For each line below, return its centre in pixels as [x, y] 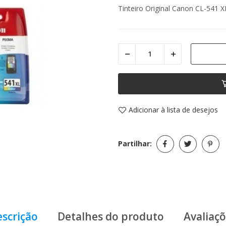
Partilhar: [135, 144]
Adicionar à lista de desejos [173, 110]
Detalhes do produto [111, 216]
